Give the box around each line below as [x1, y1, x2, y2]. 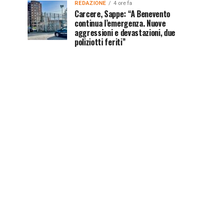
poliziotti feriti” [74, 36, 126, 48]
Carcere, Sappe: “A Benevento [74, 8, 171, 20]
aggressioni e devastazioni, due [74, 27, 176, 38]
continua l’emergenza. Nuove [74, 17, 166, 29]
